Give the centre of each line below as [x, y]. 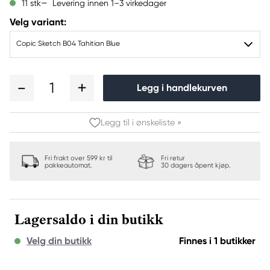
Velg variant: [38, 22]
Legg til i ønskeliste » [141, 122]
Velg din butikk [59, 241]
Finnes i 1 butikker [217, 241]
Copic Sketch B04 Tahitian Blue [68, 43]
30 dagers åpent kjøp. [196, 165]
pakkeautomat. [68, 165]
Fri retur [173, 158]
